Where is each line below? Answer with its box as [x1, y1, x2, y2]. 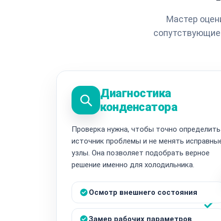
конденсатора [100, 100, 178, 114]
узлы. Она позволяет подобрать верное [72, 148, 210, 157]
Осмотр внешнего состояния [89, 187, 197, 197]
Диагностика [100, 86, 171, 100]
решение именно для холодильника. [72, 160, 194, 169]
